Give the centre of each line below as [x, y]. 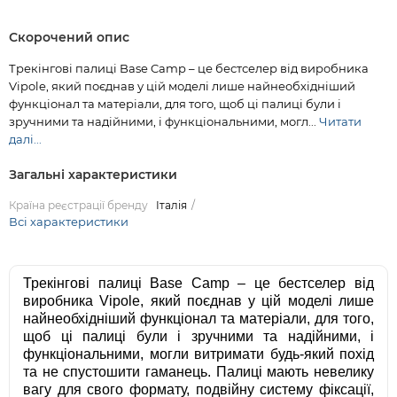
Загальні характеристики [93, 175]
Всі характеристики [69, 222]
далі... [25, 140]
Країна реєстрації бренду [78, 206]
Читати [340, 122]
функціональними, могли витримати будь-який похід [198, 354]
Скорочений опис [69, 38]
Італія [171, 206]
